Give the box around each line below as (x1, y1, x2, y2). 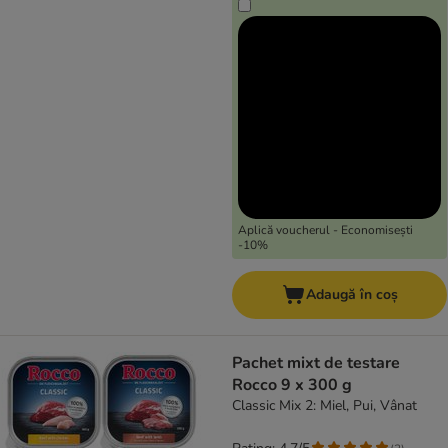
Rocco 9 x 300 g (232, 374, 352, 397)
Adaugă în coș (305, 285, 398, 305)
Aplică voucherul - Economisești (238, 222, 413, 239)
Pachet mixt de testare (232, 352, 400, 375)
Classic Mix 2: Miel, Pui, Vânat (232, 396, 417, 416)
